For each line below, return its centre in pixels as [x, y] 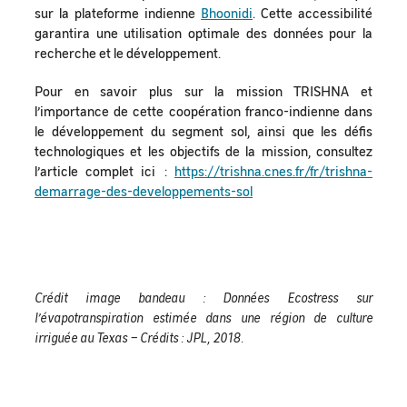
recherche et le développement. [128, 52]
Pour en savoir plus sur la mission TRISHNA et [203, 90]
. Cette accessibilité [313, 12]
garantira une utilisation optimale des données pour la [203, 32]
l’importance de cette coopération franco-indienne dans [203, 110]
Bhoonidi [227, 12]
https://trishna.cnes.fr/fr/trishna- [273, 170]
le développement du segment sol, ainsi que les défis [203, 130]
